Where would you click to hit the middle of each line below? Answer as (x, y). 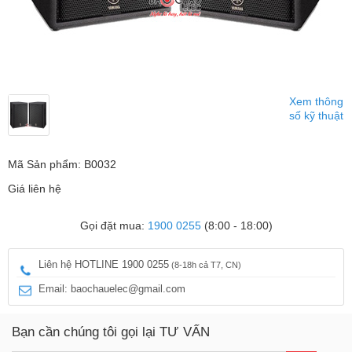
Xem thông (316, 101)
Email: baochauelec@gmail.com (112, 289)
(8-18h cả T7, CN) (205, 265)
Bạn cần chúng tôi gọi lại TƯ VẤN (111, 332)
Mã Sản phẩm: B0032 (62, 164)
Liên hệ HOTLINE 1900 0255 (104, 264)
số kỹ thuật (316, 115)
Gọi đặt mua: (114, 225)
